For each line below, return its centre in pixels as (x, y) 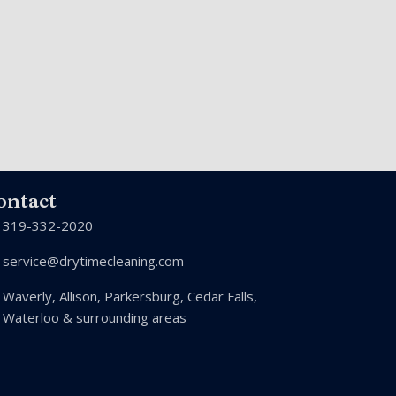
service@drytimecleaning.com (93, 261)
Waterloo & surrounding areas (94, 318)
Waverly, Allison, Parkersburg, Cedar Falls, (129, 297)
